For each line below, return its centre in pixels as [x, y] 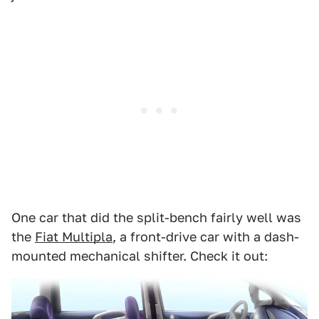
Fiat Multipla [74, 237]
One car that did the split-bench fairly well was [156, 218]
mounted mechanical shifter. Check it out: [140, 256]
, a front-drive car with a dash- [206, 237]
